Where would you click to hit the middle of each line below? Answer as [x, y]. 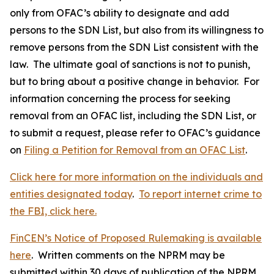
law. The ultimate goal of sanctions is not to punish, [130, 64]
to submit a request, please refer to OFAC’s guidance [135, 132]
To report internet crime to [200, 194]
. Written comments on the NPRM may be [128, 255]
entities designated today [71, 194]
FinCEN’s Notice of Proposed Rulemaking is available [136, 238]
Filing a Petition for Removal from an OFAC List [135, 150]
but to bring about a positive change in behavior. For [135, 81]
